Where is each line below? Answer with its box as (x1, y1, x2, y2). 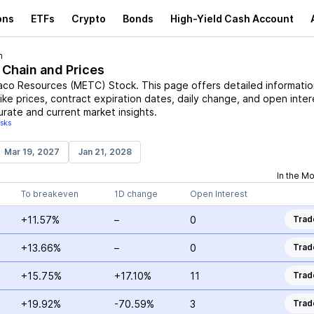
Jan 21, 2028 (77, 146, 132, 157)
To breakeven (20, 189, 78, 199)
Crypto (71, 12, 106, 25)
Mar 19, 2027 (4, 146, 60, 157)
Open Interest (189, 189, 247, 199)
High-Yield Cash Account (170, 12, 294, 25)
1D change (114, 189, 158, 199)
